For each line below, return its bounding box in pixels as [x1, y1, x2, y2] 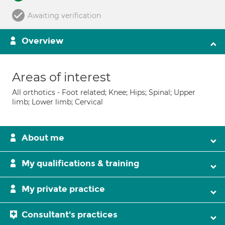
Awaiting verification [28, 11, 101, 20]
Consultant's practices [22, 209, 118, 220]
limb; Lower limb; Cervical [12, 97, 103, 106]
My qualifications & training [22, 158, 139, 169]
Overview [22, 36, 63, 46]
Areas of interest [12, 70, 111, 84]
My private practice [22, 184, 105, 194]
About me [22, 133, 64, 143]
